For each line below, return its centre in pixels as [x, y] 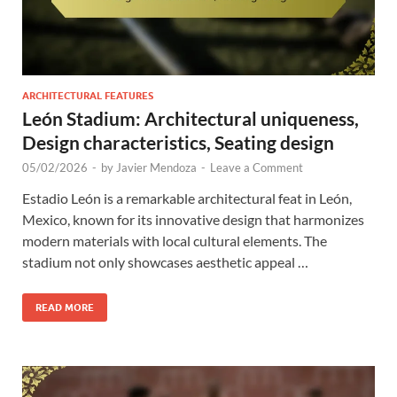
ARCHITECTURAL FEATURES [88, 95]
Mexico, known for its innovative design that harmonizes [193, 219]
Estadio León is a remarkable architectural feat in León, [187, 198]
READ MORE [65, 307]
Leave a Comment [257, 167]
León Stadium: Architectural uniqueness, [191, 118]
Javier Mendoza [156, 167]
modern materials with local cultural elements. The [175, 240]
